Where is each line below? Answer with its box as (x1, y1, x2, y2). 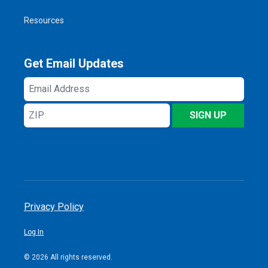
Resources (24, 15, 64, 25)
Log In (24, 227, 44, 236)
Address (24, 92, 62, 104)
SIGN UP (190, 109, 227, 121)
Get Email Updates (24, 56, 124, 71)
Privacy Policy (24, 200, 84, 212)
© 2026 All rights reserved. (24, 252, 112, 261)
